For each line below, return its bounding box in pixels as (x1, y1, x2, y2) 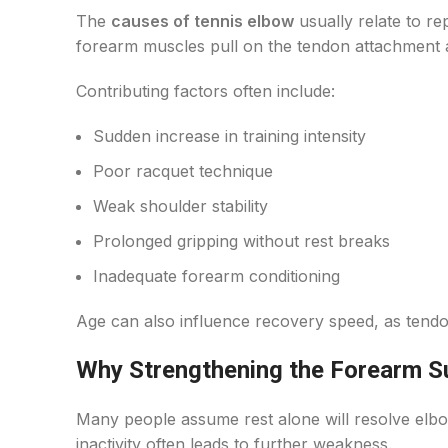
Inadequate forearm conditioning (93, 266, 340, 286)
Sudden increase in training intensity (93, 126, 366, 146)
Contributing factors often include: (76, 81, 335, 101)
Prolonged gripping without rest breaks (93, 231, 390, 251)
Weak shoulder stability (93, 196, 268, 216)
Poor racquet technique (93, 161, 273, 181)
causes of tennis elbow (111, 11, 294, 31)
